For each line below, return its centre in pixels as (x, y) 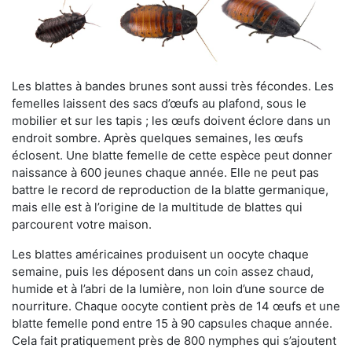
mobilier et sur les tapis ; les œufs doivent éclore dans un (171, 121)
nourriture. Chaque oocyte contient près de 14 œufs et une (176, 306)
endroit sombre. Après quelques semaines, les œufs (158, 138)
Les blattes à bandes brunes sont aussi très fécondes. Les (173, 86)
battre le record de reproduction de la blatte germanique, (170, 190)
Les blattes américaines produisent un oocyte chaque (160, 255)
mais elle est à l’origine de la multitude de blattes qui (157, 207)
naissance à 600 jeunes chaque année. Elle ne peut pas (165, 173)
